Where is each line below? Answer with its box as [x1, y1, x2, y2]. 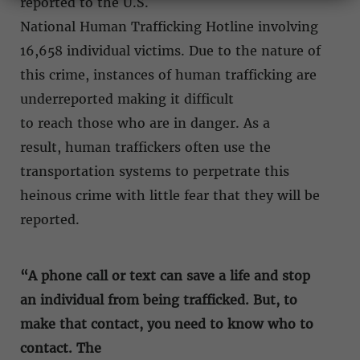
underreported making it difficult [20, 90, 234, 107]
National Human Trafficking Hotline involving [20, 18, 318, 35]
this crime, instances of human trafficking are [20, 66, 317, 83]
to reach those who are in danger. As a [20, 114, 270, 131]
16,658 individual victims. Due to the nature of [20, 42, 321, 59]
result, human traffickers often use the [20, 138, 271, 155]
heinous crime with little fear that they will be [20, 186, 320, 203]
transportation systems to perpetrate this [20, 162, 289, 179]
